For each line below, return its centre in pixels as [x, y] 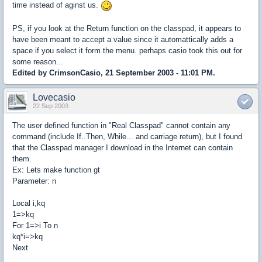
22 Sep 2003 [51, 106]
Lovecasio [54, 97]
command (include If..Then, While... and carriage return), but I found [127, 136]
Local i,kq [29, 203]
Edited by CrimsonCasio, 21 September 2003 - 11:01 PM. [114, 73]
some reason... [38, 61]
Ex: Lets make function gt [56, 170]
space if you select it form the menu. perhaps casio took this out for [127, 50]
